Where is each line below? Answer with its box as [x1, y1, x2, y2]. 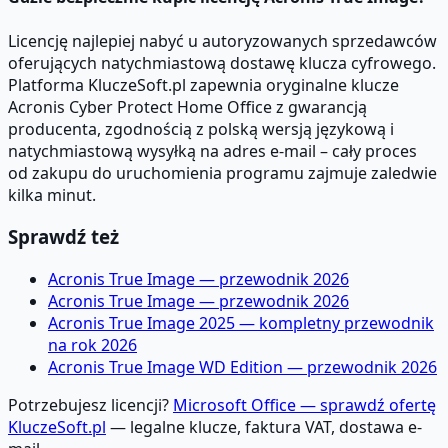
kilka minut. [8, 183, 96, 206]
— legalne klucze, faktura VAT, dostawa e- [106, 416, 422, 439]
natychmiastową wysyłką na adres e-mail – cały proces [8, 139, 417, 162]
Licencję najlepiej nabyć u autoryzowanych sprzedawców [8, 29, 437, 52]
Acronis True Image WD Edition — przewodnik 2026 [48, 356, 437, 379]
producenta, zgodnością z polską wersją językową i [8, 117, 394, 140]
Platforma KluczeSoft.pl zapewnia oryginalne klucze [8, 73, 399, 96]
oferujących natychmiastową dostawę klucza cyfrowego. [8, 51, 436, 74]
